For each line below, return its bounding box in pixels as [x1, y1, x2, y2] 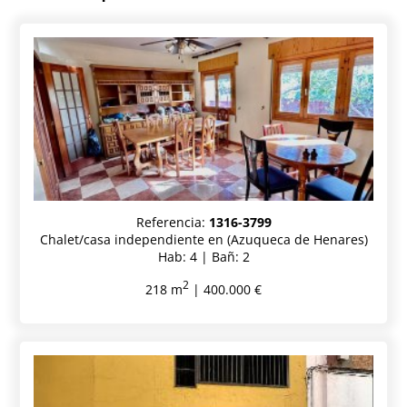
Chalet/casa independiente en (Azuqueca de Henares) [39, 230, 368, 248]
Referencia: [135, 213, 209, 231]
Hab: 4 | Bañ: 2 [157, 247, 250, 265]
